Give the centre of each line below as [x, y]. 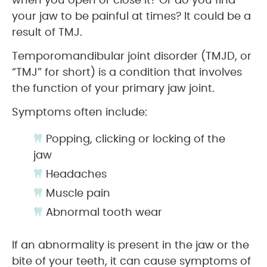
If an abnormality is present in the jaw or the [131, 246]
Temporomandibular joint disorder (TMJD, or [132, 57]
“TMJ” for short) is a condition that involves [127, 73]
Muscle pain [77, 194]
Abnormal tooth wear [103, 213]
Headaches [75, 175]
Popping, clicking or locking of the [134, 139]
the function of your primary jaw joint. [113, 89]
